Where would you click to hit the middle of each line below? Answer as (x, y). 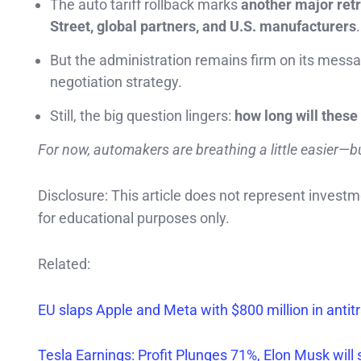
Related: (66, 263)
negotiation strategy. (116, 82)
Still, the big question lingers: (142, 116)
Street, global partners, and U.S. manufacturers (203, 27)
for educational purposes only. (134, 218)
